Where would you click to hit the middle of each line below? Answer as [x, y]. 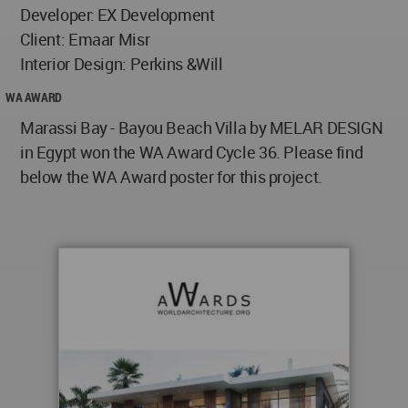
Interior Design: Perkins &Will [122, 64]
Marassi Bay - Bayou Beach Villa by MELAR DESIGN [202, 128]
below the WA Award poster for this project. [171, 177]
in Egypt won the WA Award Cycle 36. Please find [192, 153]
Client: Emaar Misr [85, 40]
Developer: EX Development [117, 15]
